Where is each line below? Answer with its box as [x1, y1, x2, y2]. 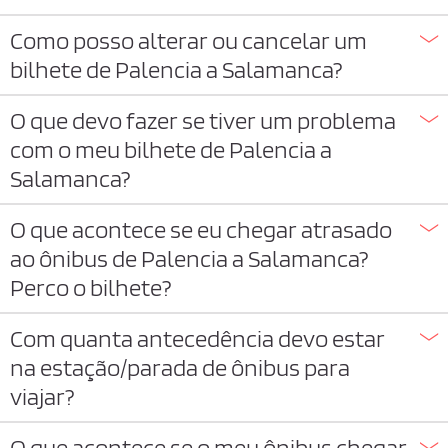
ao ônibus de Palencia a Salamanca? [10, 243, 368, 274]
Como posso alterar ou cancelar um [10, 25, 367, 56]
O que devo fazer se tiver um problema [10, 105, 396, 136]
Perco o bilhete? [10, 272, 171, 303]
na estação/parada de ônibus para [10, 352, 350, 383]
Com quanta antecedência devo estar [10, 323, 385, 354]
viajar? [10, 381, 74, 412]
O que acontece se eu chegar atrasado [10, 214, 392, 245]
